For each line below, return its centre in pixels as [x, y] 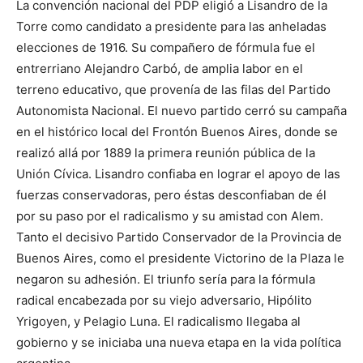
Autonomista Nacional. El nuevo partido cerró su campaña [181, 110]
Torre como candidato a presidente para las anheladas [171, 26]
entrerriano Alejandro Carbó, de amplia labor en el [160, 68]
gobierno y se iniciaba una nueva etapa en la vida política [179, 342]
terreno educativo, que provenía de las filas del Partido [173, 89]
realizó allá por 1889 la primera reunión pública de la [166, 152]
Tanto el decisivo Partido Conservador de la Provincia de [179, 237]
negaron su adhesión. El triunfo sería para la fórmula [166, 279]
